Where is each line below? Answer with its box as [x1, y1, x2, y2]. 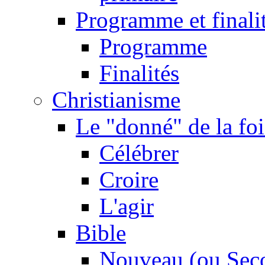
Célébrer [99, 140, 179, 166]
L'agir [99, 193, 154, 219]
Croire [99, 167, 159, 193]
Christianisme [52, 87, 180, 113]
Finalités [99, 60, 179, 86]
